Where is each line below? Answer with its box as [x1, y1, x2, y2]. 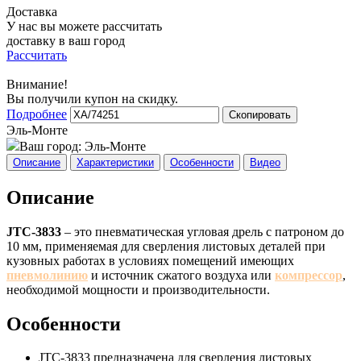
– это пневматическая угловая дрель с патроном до [61, 224, 344, 239]
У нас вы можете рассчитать [6, 19, 162, 33]
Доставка [6, 4, 57, 19]
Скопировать [229, 108, 291, 121]
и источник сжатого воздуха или [88, 268, 275, 282]
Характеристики [77, 156, 154, 168]
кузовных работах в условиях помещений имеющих [6, 253, 294, 268]
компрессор [275, 268, 342, 282]
